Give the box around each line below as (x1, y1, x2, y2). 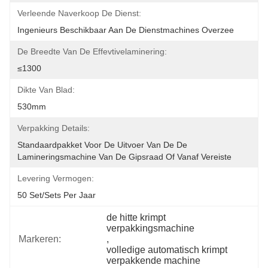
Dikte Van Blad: (17, 85, 75, 95)
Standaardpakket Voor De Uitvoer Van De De (17, 140, 187, 150)
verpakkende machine (106, 255, 201, 266)
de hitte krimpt (106, 212, 166, 223)
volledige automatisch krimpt (106, 245, 228, 255)
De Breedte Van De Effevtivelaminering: (17, 47, 167, 56)
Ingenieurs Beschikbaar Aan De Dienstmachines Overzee (17, 25, 234, 35)
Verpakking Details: (17, 123, 90, 133)
